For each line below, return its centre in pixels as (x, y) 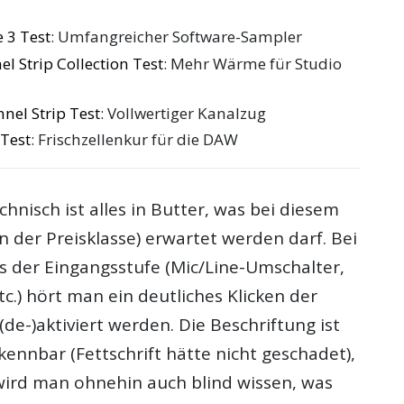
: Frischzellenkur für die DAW (135, 140)
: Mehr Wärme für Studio (253, 63)
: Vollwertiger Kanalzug (184, 113)
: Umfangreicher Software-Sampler (177, 37)
